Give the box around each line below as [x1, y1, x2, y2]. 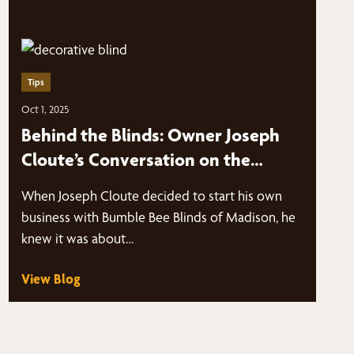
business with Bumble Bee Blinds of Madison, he [21, 209, 296, 225]
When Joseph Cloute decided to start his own [21, 187, 282, 204]
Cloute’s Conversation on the [21, 149, 250, 171]
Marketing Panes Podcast [21, 173, 219, 195]
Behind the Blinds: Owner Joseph [21, 124, 280, 146]
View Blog [21, 270, 81, 287]
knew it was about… [21, 230, 134, 247]
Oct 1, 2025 [21, 103, 69, 115]
